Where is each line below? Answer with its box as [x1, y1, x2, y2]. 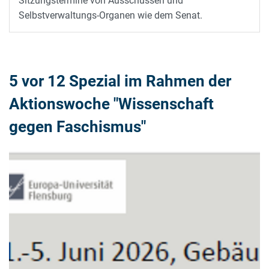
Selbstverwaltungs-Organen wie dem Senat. [19, 10, 202, 21]
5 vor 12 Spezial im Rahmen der [9, 72, 231, 90]
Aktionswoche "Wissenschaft [9, 95, 214, 113]
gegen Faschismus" [9, 118, 146, 136]
